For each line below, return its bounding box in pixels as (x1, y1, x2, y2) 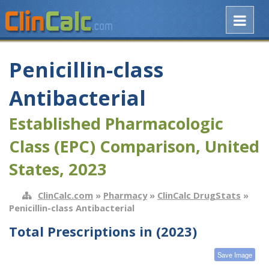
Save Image (217, 249, 252, 259)
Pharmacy (103, 189, 147, 201)
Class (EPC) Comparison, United (9, 135, 259, 158)
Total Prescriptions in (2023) (9, 222, 197, 240)
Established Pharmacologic (9, 112, 223, 135)
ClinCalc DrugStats (157, 189, 241, 201)
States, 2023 (9, 158, 107, 181)
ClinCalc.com (38, 189, 93, 201)
